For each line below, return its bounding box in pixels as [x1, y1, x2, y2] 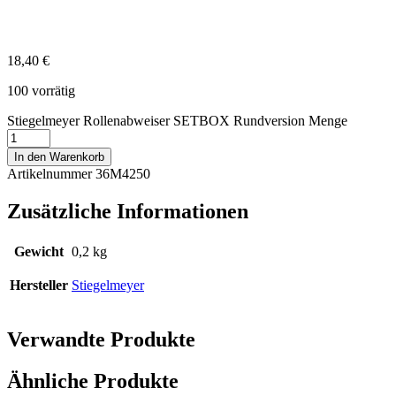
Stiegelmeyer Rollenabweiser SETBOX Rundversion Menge [7, 113, 347, 129]
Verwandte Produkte [7, 328, 195, 352]
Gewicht [14, 244, 64, 260]
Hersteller [10, 278, 68, 293]
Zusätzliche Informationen [7, 200, 248, 224]
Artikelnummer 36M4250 [7, 166, 150, 182]
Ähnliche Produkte [7, 369, 179, 392]
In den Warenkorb [14, 150, 104, 164]
